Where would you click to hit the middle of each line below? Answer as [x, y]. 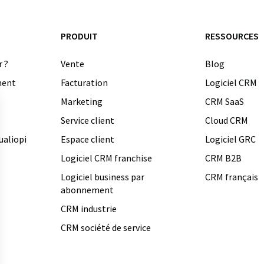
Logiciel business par [102, 177]
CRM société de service [105, 227]
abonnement [87, 190]
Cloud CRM [227, 120]
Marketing [81, 101]
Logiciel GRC [230, 139]
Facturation [84, 82]
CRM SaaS [225, 101]
